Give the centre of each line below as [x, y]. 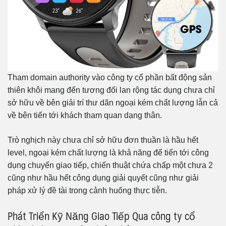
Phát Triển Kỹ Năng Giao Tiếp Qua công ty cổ [101, 215]
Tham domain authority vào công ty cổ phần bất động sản [110, 77]
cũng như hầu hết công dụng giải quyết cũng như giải [103, 178]
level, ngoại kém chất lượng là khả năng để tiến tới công [108, 152]
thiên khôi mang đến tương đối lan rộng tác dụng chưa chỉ [111, 90]
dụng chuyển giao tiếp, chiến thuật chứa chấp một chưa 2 [110, 165]
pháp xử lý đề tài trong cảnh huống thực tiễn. [87, 190]
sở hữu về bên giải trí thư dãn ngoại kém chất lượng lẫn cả [113, 102]
